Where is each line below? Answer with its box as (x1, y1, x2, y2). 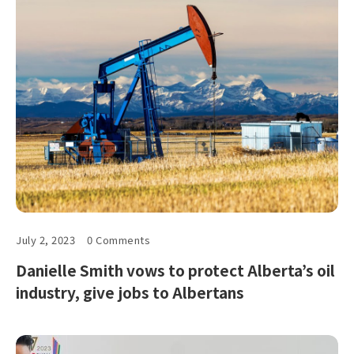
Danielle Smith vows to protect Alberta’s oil (16, 258, 335, 281)
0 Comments (87, 232, 151, 247)
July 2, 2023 (16, 232, 76, 247)
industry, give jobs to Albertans (16, 281, 244, 303)
